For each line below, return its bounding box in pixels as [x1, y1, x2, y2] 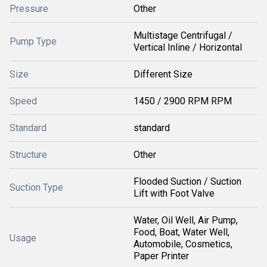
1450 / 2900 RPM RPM [133, 95, 232, 107]
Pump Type [10, 36, 57, 47]
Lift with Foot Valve [133, 188, 215, 199]
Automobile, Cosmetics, [133, 238, 232, 250]
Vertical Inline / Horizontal [133, 42, 242, 53]
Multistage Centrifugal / [133, 30, 232, 41]
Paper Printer [133, 250, 189, 262]
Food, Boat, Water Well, [133, 226, 229, 238]
